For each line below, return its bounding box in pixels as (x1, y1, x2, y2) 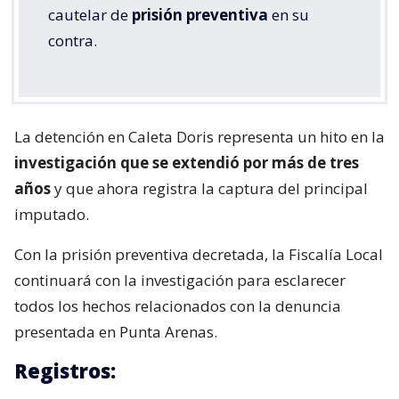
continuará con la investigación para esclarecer (14, 270, 346, 291)
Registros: (14, 357, 116, 385)
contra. (48, 30, 97, 52)
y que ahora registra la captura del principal (54, 178, 368, 199)
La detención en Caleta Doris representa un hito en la (14, 126, 385, 148)
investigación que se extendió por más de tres (14, 152, 359, 174)
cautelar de (48, 4, 132, 26)
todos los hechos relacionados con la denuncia (14, 296, 341, 317)
